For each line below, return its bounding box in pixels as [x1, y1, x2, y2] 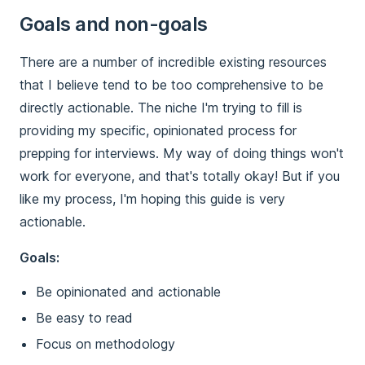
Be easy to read [36, 310, 133, 327]
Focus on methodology [36, 336, 175, 353]
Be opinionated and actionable [36, 284, 221, 301]
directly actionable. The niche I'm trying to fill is [20, 99, 302, 117]
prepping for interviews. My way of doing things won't [20, 145, 344, 162]
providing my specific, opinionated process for [20, 122, 297, 139]
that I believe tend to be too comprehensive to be [20, 77, 323, 94]
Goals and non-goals [20, 12, 208, 37]
